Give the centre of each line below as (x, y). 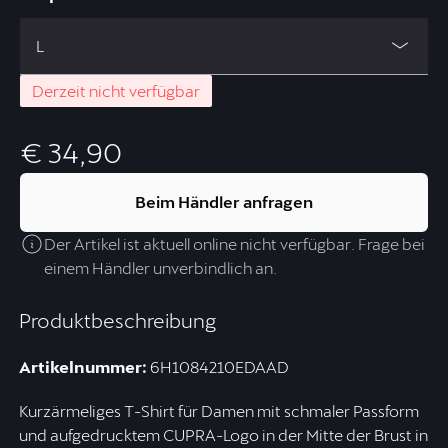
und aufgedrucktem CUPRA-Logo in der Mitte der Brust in (223, 434)
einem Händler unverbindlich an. (161, 267)
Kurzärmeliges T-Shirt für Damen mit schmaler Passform (218, 410)
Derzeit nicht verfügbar (116, 90)
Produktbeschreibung (117, 320)
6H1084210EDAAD (217, 366)
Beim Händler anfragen (223, 201)
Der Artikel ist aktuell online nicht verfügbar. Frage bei (235, 243)
